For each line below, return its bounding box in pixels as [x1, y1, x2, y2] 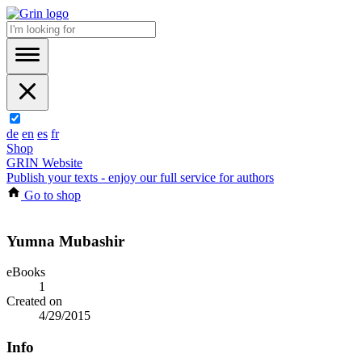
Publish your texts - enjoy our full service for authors [6, 170, 274, 184]
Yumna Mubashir [6, 232, 124, 250]
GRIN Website [6, 156, 82, 170]
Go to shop [21, 188, 81, 202]
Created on [6, 294, 62, 309]
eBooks [6, 265, 45, 280]
